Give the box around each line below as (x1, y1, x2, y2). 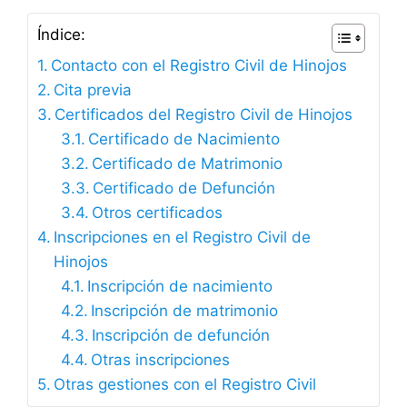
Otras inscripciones (90, 351, 230, 370)
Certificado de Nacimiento (87, 130, 280, 149)
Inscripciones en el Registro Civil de (54, 228, 312, 247)
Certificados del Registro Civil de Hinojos (55, 105, 353, 124)
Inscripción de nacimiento (86, 277, 273, 296)
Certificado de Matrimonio (91, 154, 283, 174)
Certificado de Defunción (92, 179, 275, 198)
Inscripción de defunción (91, 326, 270, 345)
